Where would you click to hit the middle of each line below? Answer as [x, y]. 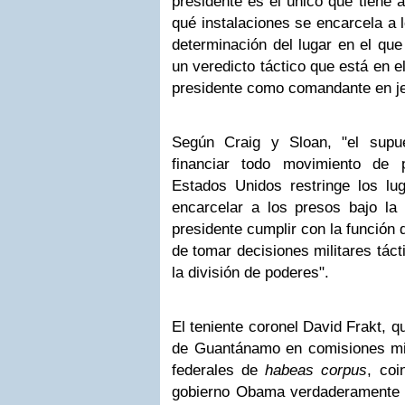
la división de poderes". [250, 273]
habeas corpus [316, 370]
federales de [219, 370]
